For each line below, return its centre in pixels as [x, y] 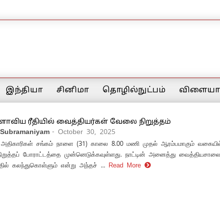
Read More [126, 165]
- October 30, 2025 [84, 132]
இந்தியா [24, 90]
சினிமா [73, 90]
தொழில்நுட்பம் [134, 90]
